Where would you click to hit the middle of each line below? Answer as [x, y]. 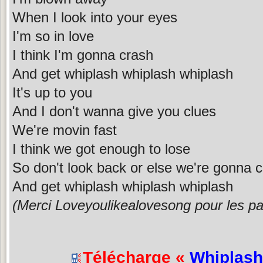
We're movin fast [65, 130]
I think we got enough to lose [101, 149]
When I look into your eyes [95, 17]
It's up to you [52, 92]
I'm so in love [53, 36]
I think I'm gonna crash [83, 55]
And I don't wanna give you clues [114, 111]
